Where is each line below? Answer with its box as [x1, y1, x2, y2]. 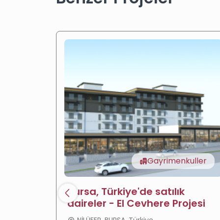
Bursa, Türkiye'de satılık [67, 185, 185, 199]
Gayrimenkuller [147, 155, 207, 167]
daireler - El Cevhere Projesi [67, 196, 205, 211]
